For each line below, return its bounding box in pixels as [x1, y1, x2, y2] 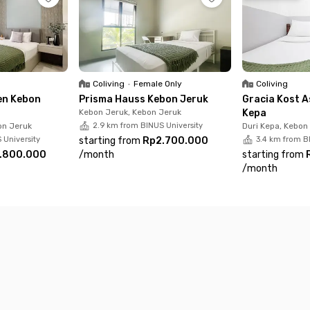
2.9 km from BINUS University [93, 120, 203, 130]
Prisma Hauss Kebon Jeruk [79, 93, 209, 105]
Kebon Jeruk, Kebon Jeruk [79, 107, 182, 117]
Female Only [134, 78, 183, 89]
